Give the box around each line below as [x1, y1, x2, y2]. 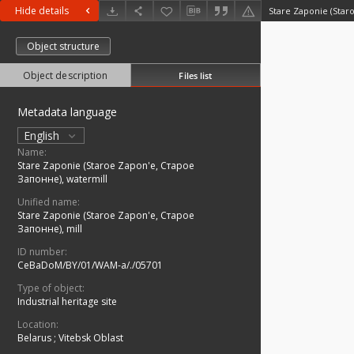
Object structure [27, 40, 100, 54]
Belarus [17, 331, 54, 345]
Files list [179, 69, 213, 81]
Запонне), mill [17, 222, 82, 236]
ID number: [17, 245, 67, 259]
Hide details [15, 4, 69, 18]
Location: [17, 318, 58, 332]
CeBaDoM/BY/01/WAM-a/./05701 [17, 258, 163, 273]
